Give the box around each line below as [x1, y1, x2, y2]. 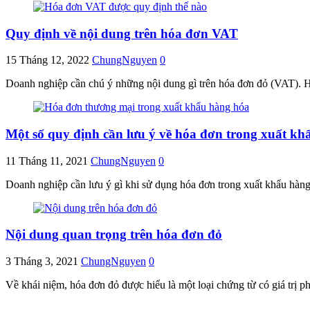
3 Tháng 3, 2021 [6, 255, 78, 268]
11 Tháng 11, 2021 [6, 154, 88, 167]
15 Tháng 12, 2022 [6, 54, 89, 66]
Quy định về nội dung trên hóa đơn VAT [6, 26, 238, 41]
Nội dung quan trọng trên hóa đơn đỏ [6, 227, 222, 242]
